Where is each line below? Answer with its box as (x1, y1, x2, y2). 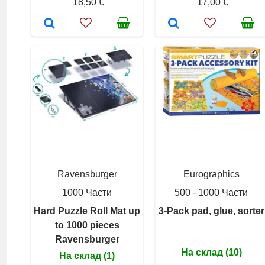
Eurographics (183, 169, 240, 179)
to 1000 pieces (54, 219, 119, 230)
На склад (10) (180, 247, 242, 257)
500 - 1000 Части (174, 187, 248, 198)
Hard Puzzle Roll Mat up (34, 205, 140, 216)
